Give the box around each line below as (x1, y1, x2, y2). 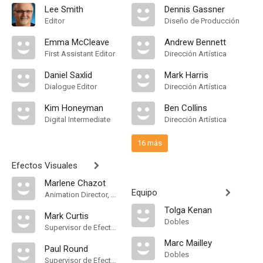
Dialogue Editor (45, 82, 97, 91)
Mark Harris (164, 70, 208, 80)
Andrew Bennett (164, 37, 226, 48)
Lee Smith (45, 4, 83, 15)
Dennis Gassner (164, 4, 225, 15)
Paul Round (45, 244, 88, 254)
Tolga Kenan (164, 205, 212, 215)
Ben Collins (164, 103, 207, 113)
